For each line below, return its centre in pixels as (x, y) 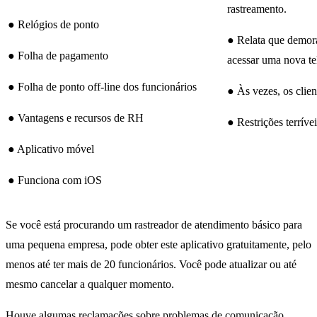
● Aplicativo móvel (51, 149)
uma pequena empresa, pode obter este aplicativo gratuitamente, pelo (158, 245)
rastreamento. (257, 9)
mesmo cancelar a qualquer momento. (90, 284)
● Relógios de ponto (53, 25)
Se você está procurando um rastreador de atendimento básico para (154, 225)
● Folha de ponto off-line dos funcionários (102, 87)
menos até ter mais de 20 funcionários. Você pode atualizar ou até (151, 265)
